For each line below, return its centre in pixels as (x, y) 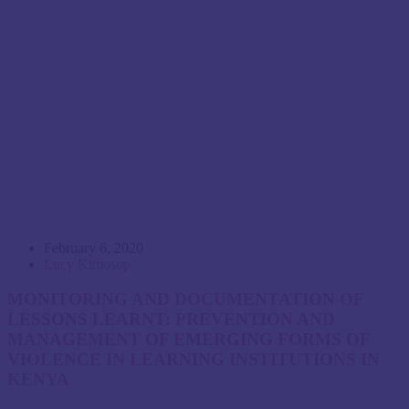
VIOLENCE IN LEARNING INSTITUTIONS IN (194, 360)
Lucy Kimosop (87, 264)
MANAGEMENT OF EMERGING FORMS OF (189, 340)
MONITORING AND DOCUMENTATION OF (185, 299)
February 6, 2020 (94, 247)
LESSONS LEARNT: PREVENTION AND (171, 320)
